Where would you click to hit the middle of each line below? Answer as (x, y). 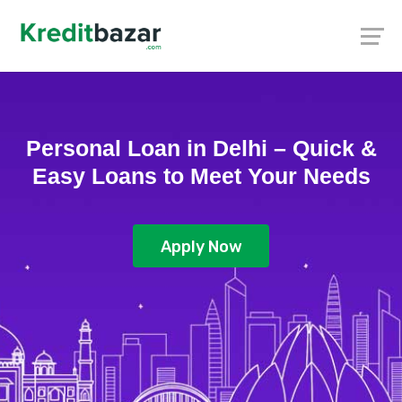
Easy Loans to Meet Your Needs (201, 176)
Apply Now (201, 247)
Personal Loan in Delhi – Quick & (201, 148)
